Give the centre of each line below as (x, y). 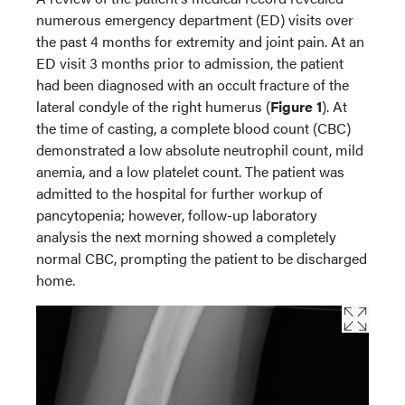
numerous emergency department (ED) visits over (195, 19)
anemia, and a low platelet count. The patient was (190, 171)
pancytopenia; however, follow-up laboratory (177, 215)
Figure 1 (296, 106)
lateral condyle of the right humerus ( (153, 106)
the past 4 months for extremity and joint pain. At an (200, 41)
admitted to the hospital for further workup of (179, 193)
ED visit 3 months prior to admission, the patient (190, 63)
